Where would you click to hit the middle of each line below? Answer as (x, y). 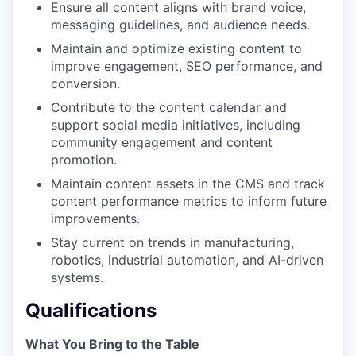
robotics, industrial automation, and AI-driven (187, 259)
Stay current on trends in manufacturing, (172, 242)
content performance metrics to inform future (189, 201)
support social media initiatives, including (176, 124)
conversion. (85, 83)
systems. (77, 277)
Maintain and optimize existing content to (176, 48)
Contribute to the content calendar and (169, 107)
